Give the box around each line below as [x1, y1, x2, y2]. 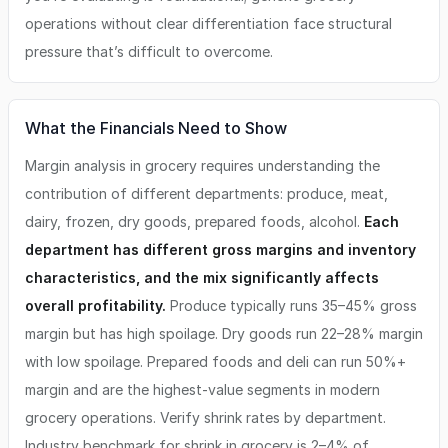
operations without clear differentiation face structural [25, 15, 392, 32]
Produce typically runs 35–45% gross [166, 297, 417, 314]
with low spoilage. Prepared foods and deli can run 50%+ [25, 353, 406, 370]
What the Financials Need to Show [25, 118, 287, 138]
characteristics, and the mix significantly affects [25, 269, 379, 286]
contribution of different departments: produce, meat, [25, 185, 388, 202]
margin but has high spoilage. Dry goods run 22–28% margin [25, 325, 423, 342]
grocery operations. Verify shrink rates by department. [25, 409, 386, 426]
